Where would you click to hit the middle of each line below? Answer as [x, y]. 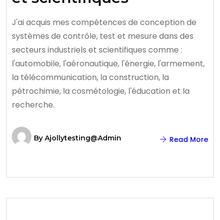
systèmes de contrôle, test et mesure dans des [103, 36]
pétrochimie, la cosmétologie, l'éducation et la [101, 91]
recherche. [33, 105]
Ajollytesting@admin [83, 138]
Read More [188, 139]
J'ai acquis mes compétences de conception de [104, 22]
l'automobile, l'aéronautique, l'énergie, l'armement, [108, 64]
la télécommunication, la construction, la [90, 77]
